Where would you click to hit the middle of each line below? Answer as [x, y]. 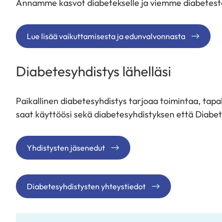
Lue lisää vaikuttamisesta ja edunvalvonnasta [106, 36]
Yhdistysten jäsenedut [66, 147]
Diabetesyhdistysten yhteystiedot [86, 186]
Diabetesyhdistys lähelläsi [93, 71]
